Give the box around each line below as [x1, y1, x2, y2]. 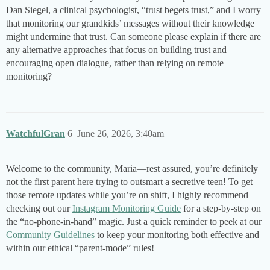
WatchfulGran [6, 128, 65, 139]
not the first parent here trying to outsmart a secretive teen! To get [6, 177, 253, 187]
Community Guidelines [6, 230, 95, 240]
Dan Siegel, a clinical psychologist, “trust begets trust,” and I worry [6, 5, 261, 16]
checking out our [6, 203, 72, 214]
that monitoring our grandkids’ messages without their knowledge [6, 18, 254, 29]
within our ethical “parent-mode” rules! [6, 243, 154, 254]
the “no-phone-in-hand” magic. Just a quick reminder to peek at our [6, 216, 262, 227]
